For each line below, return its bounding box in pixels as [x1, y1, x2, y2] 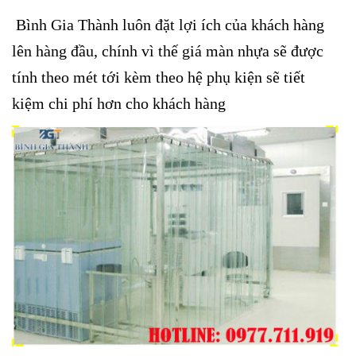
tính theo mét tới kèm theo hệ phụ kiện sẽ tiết [12, 68, 305, 86]
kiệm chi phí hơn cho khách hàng [12, 94, 226, 112]
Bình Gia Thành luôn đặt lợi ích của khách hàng [12, 15, 324, 33]
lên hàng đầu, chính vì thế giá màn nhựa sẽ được [12, 41, 323, 60]
